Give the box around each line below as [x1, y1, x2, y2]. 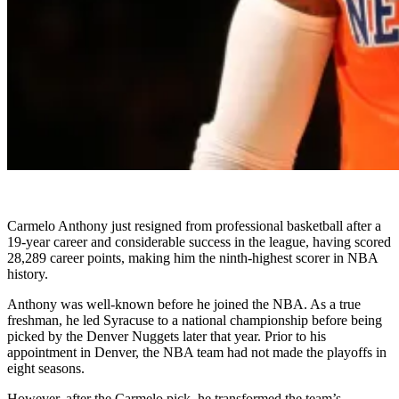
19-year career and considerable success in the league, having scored [7, 233, 391, 249]
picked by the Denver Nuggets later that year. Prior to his [7, 328, 326, 344]
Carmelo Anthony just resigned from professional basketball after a [7, 217, 381, 233]
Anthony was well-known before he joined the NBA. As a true [7, 296, 361, 312]
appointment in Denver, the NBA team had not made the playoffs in [7, 344, 387, 360]
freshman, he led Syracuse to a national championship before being [7, 312, 382, 328]
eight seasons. [7, 360, 85, 376]
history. [7, 265, 48, 281]
